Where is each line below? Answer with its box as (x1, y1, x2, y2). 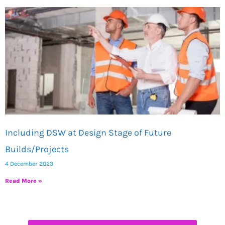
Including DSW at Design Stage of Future (5, 127, 171, 138)
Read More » (5, 177, 42, 184)
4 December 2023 (5, 160, 53, 167)
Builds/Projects (5, 144, 69, 155)
